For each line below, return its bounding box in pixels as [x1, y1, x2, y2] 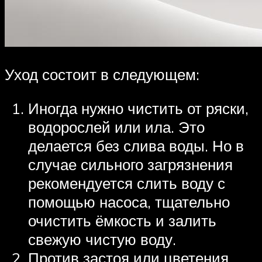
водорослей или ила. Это [28, 117, 205, 136]
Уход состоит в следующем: [5, 65, 199, 84]
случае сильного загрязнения [28, 154, 233, 174]
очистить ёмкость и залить [28, 211, 216, 230]
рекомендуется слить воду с [28, 173, 225, 192]
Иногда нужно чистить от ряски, [28, 98, 249, 118]
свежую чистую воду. [28, 229, 176, 249]
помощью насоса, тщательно [28, 192, 230, 211]
